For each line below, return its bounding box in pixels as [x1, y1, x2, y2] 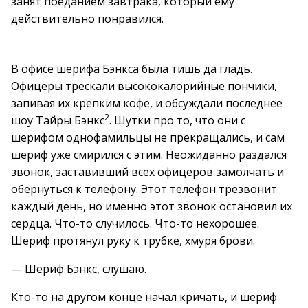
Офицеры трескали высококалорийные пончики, [11, 78, 277, 93]
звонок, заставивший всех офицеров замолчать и [11, 164, 284, 179]
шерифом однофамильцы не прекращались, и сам [11, 130, 285, 145]
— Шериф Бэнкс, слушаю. [11, 261, 146, 276]
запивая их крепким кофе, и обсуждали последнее [11, 96, 283, 111]
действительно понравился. [11, 11, 164, 26]
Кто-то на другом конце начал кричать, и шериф [11, 289, 277, 305]
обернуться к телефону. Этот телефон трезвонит [11, 181, 277, 197]
